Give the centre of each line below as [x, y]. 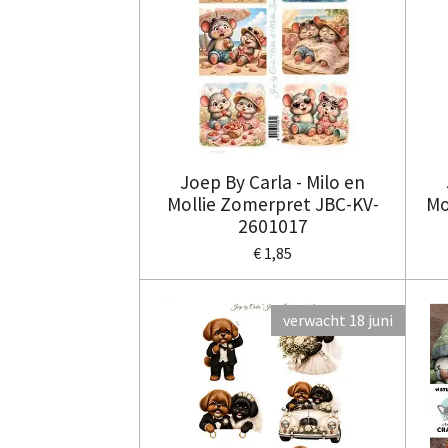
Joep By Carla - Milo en [273, 182]
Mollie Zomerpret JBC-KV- [272, 204]
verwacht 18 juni [338, 320]
